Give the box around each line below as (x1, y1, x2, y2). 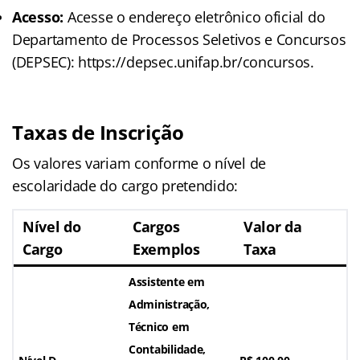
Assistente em (129, 273, 205, 289)
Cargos (133, 216, 180, 236)
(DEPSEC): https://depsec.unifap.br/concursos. (12, 51, 314, 72)
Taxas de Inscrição (12, 118, 185, 145)
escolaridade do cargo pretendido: (12, 175, 239, 195)
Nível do (22, 216, 81, 236)
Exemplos (133, 239, 200, 259)
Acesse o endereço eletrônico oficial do (63, 6, 325, 27)
